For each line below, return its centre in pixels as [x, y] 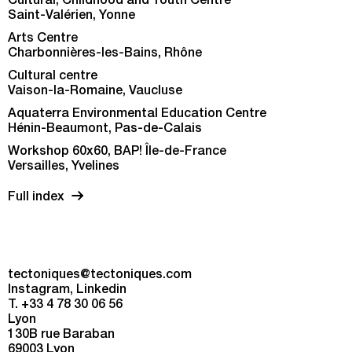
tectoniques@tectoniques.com [100, 276]
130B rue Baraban [61, 335]
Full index [36, 198]
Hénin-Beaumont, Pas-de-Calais [105, 129]
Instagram [39, 291]
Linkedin [101, 291]
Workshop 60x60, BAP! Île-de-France [117, 152]
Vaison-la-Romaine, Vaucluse [95, 92]
